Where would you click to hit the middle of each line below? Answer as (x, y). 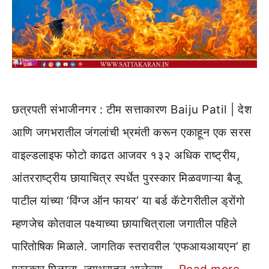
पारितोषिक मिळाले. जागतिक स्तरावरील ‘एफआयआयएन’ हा (131, 246)
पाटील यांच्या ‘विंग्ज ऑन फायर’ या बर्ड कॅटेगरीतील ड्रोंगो (128, 201)
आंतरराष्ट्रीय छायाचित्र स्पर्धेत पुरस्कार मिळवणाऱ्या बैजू (126, 178)
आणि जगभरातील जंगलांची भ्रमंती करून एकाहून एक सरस (132, 132)
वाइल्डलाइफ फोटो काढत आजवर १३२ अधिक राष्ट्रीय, (126, 155)
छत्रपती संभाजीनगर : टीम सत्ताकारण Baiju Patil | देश (132, 109)
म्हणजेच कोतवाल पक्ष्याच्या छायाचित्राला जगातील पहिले (124, 223)
